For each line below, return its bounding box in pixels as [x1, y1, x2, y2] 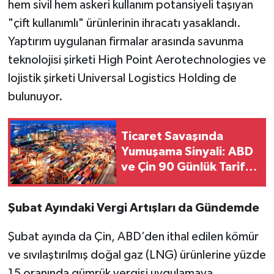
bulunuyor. [7, 90, 63, 103]
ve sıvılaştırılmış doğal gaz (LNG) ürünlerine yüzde [7, 248, 266, 261]
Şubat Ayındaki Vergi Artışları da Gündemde [7, 201, 259, 214]
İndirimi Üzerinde [121, 176, 219, 189]
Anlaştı [121, 191, 161, 204]
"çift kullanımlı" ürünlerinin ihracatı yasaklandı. [7, 17, 241, 29]
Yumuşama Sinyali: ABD [121, 146, 253, 158]
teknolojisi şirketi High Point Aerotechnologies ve [7, 53, 266, 66]
